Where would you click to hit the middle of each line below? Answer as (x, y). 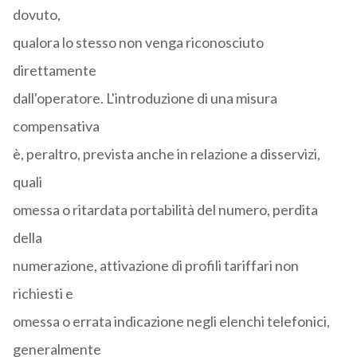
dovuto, (36, 15)
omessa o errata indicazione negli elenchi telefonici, (171, 322)
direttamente (54, 71)
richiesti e (43, 294)
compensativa (56, 126)
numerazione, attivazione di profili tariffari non (155, 266)
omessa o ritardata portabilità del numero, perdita (165, 210)
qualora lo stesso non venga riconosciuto (138, 43)
